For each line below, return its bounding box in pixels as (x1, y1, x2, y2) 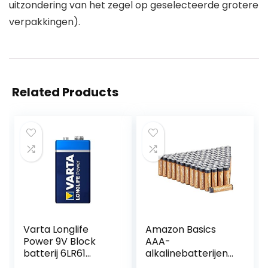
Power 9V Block (23, 234, 96, 249)
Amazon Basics (145, 223, 217, 237)
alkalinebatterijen (145, 246, 229, 261)
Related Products (12, 84, 118, 101)
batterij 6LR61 (23, 246, 86, 261)
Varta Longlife (23, 223, 89, 237)
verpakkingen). (9, 15, 80, 29)
